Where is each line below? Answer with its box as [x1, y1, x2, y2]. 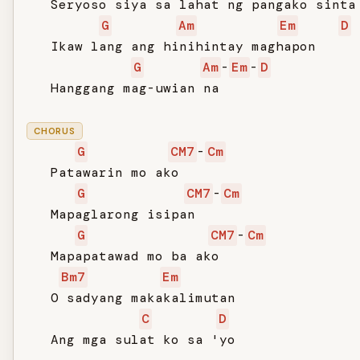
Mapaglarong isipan [27, 206, 195, 223]
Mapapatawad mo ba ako [27, 247, 219, 264]
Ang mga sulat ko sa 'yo [27, 331, 235, 348]
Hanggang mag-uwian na [27, 80, 219, 96]
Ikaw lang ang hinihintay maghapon [27, 38, 316, 55]
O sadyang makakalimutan [27, 289, 235, 306]
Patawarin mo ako [27, 164, 179, 181]
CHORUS [34, 125, 76, 137]
